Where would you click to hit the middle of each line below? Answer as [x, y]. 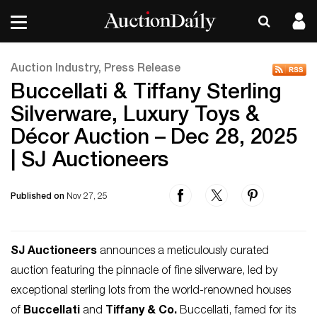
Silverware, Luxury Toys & [135, 117]
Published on [39, 197]
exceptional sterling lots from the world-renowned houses [151, 292]
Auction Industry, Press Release [96, 69]
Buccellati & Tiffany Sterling [146, 94]
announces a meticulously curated [183, 252]
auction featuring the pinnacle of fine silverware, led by [144, 272]
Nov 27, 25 [87, 197]
